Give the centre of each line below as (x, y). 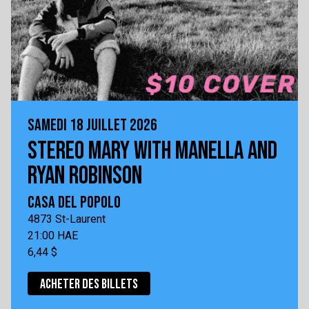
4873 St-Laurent (67, 219)
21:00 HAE (53, 236)
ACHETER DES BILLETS (89, 284)
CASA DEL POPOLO (74, 202)
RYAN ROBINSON (85, 176)
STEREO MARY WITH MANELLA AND (152, 151)
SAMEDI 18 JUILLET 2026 (92, 125)
